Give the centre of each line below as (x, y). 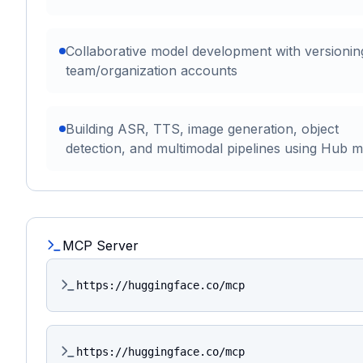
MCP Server (100, 246)
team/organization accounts (152, 71)
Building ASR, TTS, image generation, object (202, 129)
